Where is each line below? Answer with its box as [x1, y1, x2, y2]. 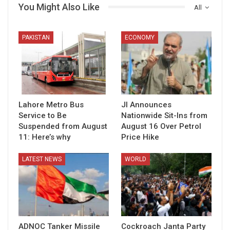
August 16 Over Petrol [121, 121, 201, 131]
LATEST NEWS [22, 155, 62, 163]
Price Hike [121, 132, 159, 142]
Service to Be [18, 110, 67, 120]
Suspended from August [18, 121, 107, 131]
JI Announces [121, 100, 171, 109]
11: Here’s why [18, 132, 70, 142]
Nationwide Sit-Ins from [121, 110, 207, 120]
